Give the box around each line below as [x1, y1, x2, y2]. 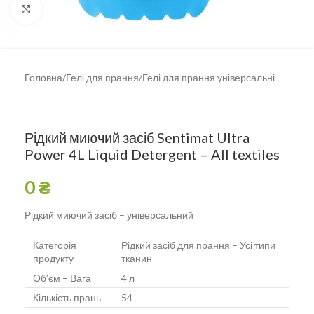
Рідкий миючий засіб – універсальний [25, 209, 193, 221]
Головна [25, 71, 62, 83]
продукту [33, 252, 74, 264]
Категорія [33, 239, 76, 251]
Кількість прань [33, 292, 101, 303]
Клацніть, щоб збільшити [41, 3, 153, 14]
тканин [121, 252, 152, 264]
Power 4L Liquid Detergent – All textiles [25, 146, 280, 163]
